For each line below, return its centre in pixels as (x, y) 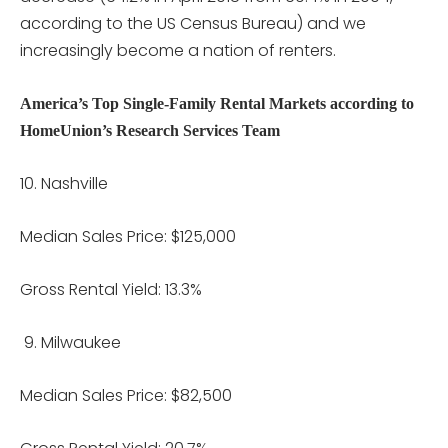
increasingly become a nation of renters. (178, 50)
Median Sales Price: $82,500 (126, 395)
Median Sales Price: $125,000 (128, 236)
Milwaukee (81, 342)
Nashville (74, 183)
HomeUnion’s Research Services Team (150, 130)
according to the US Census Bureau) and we (193, 23)
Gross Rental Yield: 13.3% (111, 289)
